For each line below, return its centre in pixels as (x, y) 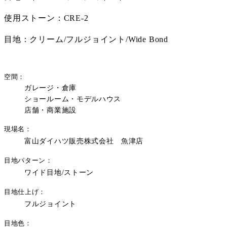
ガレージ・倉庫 (50, 88)
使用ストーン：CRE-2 (46, 18)
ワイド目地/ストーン (59, 172)
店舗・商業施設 (50, 110)
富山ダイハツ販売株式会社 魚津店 (84, 141)
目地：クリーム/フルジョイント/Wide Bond (86, 39)
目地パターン (25, 160)
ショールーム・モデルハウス (73, 99)
